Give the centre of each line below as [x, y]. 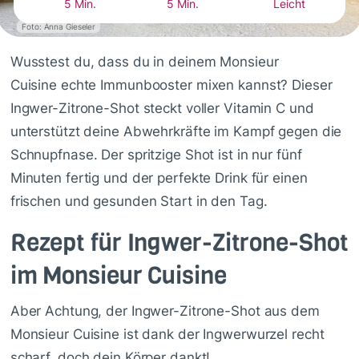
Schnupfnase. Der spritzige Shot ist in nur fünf [156, 155]
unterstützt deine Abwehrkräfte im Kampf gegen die [176, 132]
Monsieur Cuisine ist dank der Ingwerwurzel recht [167, 334]
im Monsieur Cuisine [118, 276]
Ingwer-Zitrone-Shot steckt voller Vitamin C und [162, 109]
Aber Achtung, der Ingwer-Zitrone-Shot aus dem [165, 311]
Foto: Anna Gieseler [59, 27]
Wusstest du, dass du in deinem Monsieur [144, 62]
